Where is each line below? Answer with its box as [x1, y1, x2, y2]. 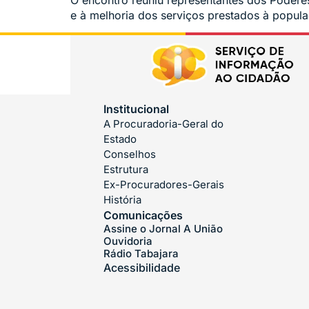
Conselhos [103, 148, 156, 161]
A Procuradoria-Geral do [103, 117, 223, 131]
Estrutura [103, 163, 148, 177]
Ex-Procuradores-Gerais [103, 178, 224, 192]
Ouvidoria [103, 235, 152, 248]
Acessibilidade [103, 261, 180, 275]
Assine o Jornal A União [103, 222, 223, 236]
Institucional [103, 102, 169, 117]
